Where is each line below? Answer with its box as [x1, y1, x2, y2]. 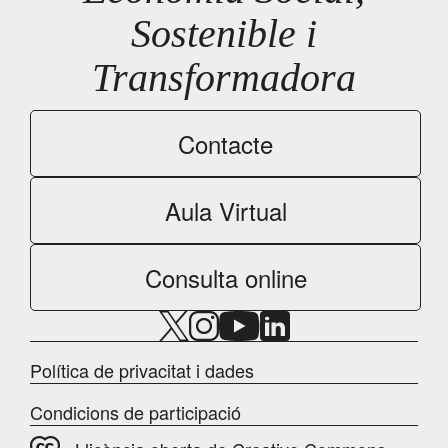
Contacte [178, 125, 274, 161]
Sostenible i [131, 10, 317, 56]
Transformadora [92, 54, 356, 100]
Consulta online [144, 259, 307, 295]
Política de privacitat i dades [30, 356, 254, 383]
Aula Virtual [164, 192, 287, 228]
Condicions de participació [30, 398, 241, 425]
